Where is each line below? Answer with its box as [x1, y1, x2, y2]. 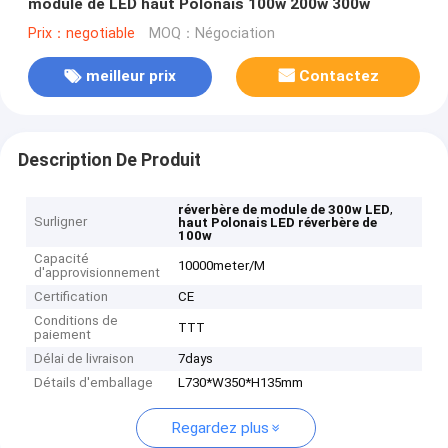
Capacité [34, 251, 90, 267]
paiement [34, 327, 92, 343]
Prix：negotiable [27, 24, 135, 42]
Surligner [34, 214, 88, 230]
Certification [34, 289, 109, 305]
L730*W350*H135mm [178, 375, 304, 391]
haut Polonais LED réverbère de [178, 215, 378, 231]
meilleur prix [85, 67, 176, 86]
